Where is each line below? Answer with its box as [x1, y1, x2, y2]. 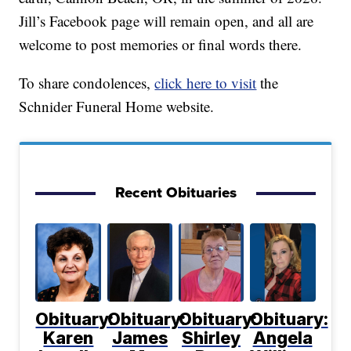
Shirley [182, 327, 241, 349]
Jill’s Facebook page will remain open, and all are [19, 11, 314, 31]
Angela [252, 327, 313, 349]
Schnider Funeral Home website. [19, 96, 215, 117]
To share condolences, [19, 73, 155, 93]
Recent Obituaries [114, 181, 237, 204]
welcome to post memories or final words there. [19, 34, 302, 55]
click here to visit [154, 73, 257, 93]
